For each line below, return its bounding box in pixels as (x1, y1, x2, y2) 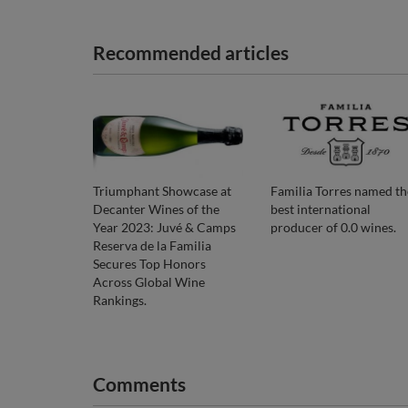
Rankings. (93, 291, 147, 308)
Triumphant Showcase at (93, 182, 231, 199)
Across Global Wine (93, 273, 205, 290)
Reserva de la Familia (93, 237, 211, 253)
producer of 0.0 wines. (270, 219, 396, 235)
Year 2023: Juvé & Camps (93, 219, 236, 235)
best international (270, 200, 371, 217)
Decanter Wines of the (93, 200, 219, 217)
